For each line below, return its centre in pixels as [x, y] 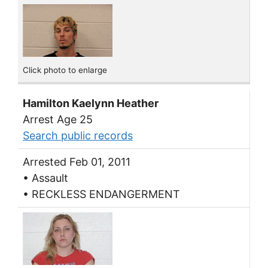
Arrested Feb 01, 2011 [77, 162]
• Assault [45, 178]
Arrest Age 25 [58, 120]
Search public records [78, 136]
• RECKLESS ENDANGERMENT [101, 194]
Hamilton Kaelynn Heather [91, 103]
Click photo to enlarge [65, 70]
